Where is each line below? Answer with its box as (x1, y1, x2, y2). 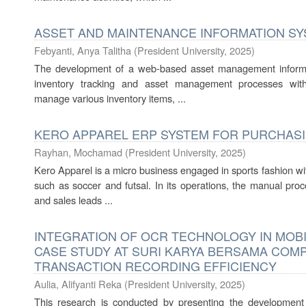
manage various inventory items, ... (34, 91, 186, 105)
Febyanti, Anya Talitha (34, 43, 131, 57)
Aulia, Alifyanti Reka (34, 277, 122, 291)
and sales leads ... (34, 193, 113, 207)
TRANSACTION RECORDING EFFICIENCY (34, 257, 277, 275)
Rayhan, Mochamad (34, 145, 122, 159)
